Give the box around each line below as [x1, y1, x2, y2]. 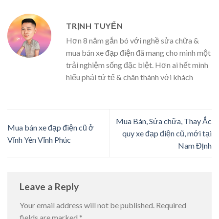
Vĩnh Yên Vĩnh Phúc [7, 134, 71, 144]
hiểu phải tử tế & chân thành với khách [66, 72, 193, 82]
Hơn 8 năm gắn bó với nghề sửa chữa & [66, 36, 199, 45]
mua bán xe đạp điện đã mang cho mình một [66, 48, 211, 58]
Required [156, 200, 186, 210]
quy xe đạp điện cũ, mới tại [122, 129, 212, 138]
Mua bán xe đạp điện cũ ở [7, 122, 94, 132]
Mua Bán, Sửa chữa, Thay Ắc [116, 116, 212, 126]
